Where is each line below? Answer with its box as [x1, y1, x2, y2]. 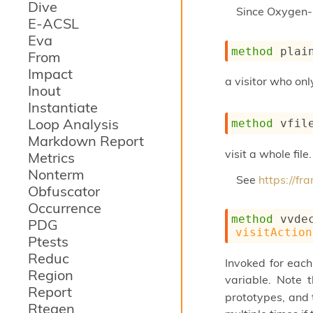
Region [28, 266, 73, 284]
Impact [28, 65, 73, 82]
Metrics [28, 149, 75, 166]
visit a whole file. [225, 146, 312, 161]
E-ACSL [28, 15, 79, 32]
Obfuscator [28, 182, 100, 200]
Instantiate [28, 99, 98, 116]
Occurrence [28, 199, 101, 217]
